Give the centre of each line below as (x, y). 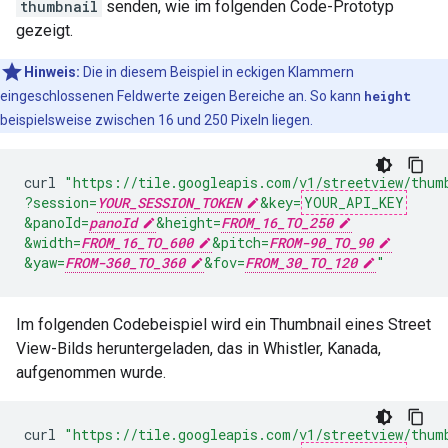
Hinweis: (52, 72)
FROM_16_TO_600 (137, 243)
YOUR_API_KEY (354, 203)
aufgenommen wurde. (91, 373)
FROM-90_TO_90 (321, 243)
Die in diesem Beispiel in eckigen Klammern (217, 72)
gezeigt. (44, 31)
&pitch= (240, 243)
